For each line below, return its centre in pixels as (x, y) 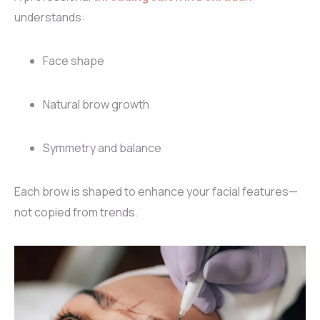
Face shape (74, 61)
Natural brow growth (96, 105)
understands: (50, 17)
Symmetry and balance (102, 148)
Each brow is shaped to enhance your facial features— (156, 192)
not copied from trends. (76, 212)
